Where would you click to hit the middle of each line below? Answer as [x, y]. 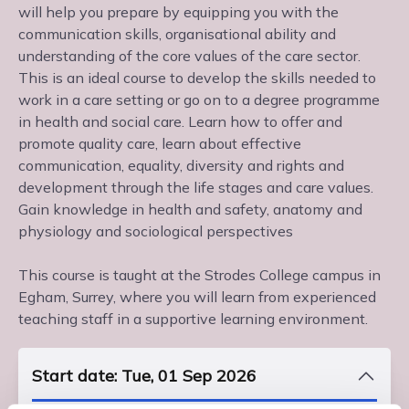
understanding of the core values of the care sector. [189, 56]
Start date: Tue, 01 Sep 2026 [144, 376]
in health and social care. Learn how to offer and [180, 121]
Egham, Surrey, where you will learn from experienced [197, 297]
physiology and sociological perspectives [156, 231]
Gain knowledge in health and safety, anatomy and [190, 209]
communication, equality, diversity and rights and [181, 165]
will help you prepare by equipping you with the [178, 12]
